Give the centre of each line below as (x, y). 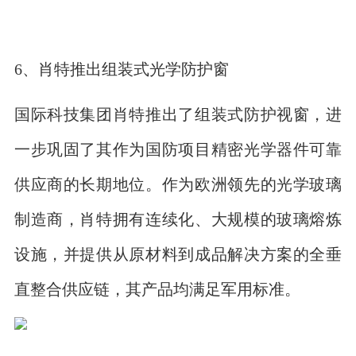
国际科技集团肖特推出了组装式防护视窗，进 (178, 114)
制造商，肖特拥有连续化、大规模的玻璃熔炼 (178, 219)
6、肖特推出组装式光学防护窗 (121, 68)
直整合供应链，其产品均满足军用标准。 (157, 288)
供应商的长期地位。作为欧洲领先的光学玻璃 (178, 184)
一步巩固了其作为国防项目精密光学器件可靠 (178, 149)
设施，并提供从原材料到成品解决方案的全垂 (178, 253)
